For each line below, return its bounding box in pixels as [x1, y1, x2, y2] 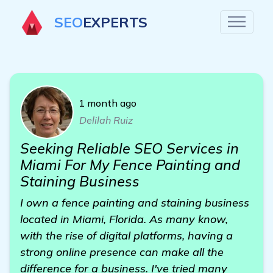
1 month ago [79, 97, 136, 109]
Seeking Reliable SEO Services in [20, 140, 239, 157]
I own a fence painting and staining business [20, 196, 249, 210]
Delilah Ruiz [79, 114, 133, 126]
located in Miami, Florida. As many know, [20, 212, 228, 226]
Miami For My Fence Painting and [20, 156, 240, 174]
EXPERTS [83, 13, 147, 31]
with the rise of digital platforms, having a [20, 229, 233, 243]
